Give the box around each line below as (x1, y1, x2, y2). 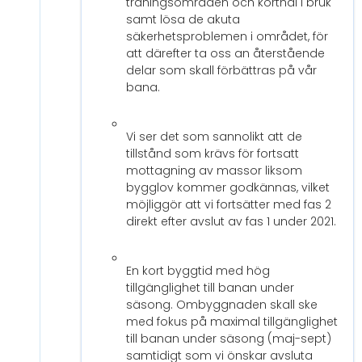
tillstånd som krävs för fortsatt (126, 145, 299, 162)
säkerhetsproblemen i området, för (126, 28, 328, 45)
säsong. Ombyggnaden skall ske (126, 297, 318, 314)
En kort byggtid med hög (126, 263, 270, 280)
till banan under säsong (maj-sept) (126, 330, 331, 347)
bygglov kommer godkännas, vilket (126, 179, 330, 196)
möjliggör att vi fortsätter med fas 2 (126, 196, 331, 213)
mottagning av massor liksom (126, 162, 302, 179)
